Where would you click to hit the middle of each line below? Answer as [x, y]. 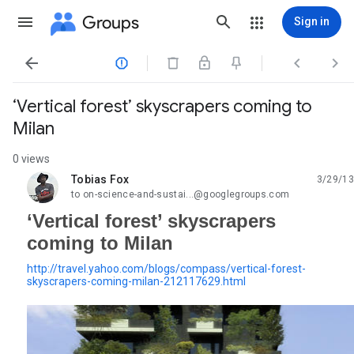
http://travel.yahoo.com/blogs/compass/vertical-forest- [166, 269]
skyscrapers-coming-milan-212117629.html [136, 281]
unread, [90, 185]
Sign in [312, 21]
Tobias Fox [100, 179]
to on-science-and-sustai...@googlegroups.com [181, 194]
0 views [31, 159]
